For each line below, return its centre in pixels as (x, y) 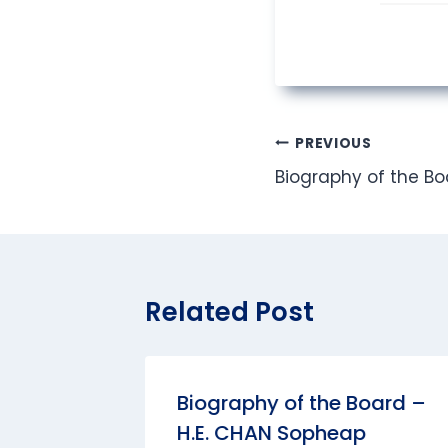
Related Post (229, 312)
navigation (346, 185)
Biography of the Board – (301, 403)
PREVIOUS (333, 143)
